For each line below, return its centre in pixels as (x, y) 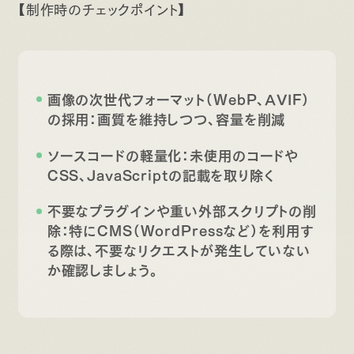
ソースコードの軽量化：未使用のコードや (173, 154)
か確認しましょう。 (102, 269)
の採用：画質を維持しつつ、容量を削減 (166, 118)
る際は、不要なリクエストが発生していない (179, 249)
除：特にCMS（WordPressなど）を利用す (181, 230)
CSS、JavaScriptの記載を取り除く (160, 173)
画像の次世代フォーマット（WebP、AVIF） (178, 98)
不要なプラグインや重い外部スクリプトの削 (182, 210)
